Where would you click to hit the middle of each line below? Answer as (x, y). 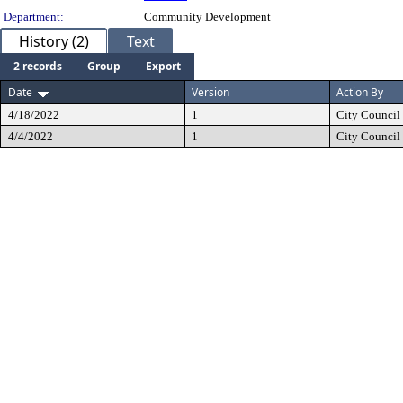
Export (163, 66)
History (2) (54, 41)
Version (210, 92)
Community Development (207, 17)
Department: (34, 17)
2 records (38, 66)
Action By (360, 92)
